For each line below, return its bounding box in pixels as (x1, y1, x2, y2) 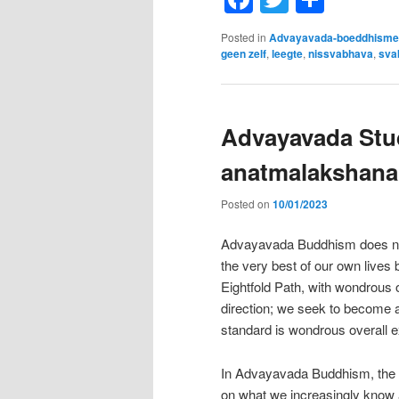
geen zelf (221, 45, 266, 62)
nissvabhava (308, 45, 373, 62)
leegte (272, 45, 303, 62)
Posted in (221, 29, 266, 45)
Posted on (221, 195, 273, 211)
